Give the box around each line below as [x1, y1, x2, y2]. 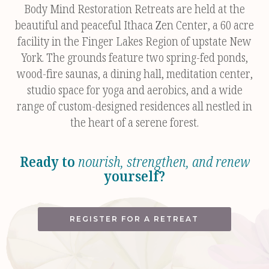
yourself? [104, 166, 165, 186]
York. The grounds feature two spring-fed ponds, [21, 49, 248, 65]
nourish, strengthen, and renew [77, 151, 250, 171]
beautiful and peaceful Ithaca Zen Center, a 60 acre [15, 17, 254, 33]
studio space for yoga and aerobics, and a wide [26, 82, 243, 98]
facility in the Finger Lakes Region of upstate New [17, 33, 252, 49]
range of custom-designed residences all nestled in [17, 98, 252, 114]
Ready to [19, 151, 78, 171]
